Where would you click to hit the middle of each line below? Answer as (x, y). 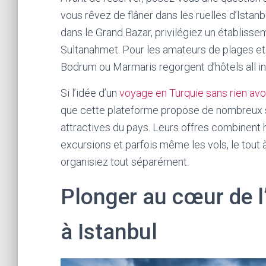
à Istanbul (109, 232)
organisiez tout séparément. (125, 161)
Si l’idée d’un (90, 93)
